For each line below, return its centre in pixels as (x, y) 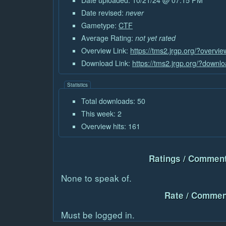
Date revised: (103, 13)
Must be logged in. (98, 215)
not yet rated (155, 38)
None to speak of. (96, 178)
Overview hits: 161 (111, 126)
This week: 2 (101, 114)
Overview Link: (106, 51)
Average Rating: (108, 38)
